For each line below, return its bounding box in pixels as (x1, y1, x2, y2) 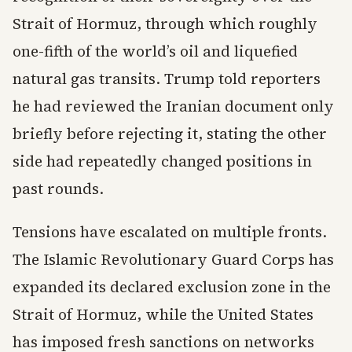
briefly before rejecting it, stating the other (13, 123, 327, 145)
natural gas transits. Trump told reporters (13, 68, 321, 90)
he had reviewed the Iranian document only (13, 96, 334, 117)
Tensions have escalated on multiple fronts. (13, 222, 327, 243)
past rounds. (13, 178, 104, 200)
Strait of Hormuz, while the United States (13, 304, 313, 325)
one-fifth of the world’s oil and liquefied (13, 41, 298, 62)
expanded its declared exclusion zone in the (13, 277, 331, 298)
